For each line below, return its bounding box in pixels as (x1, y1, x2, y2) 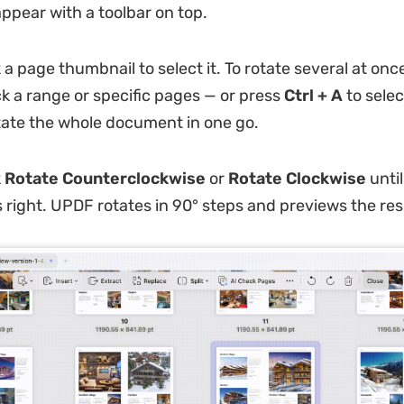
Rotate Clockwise (227, 169, 366, 188)
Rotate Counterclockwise (4, 169, 206, 188)
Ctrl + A (283, 86, 343, 106)
